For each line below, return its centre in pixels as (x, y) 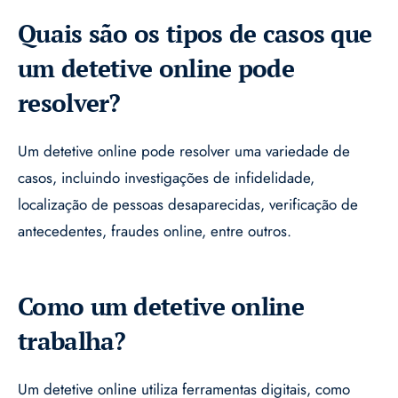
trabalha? (72, 341)
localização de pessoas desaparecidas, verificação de (188, 205)
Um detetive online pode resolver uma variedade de (184, 151)
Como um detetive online (161, 306)
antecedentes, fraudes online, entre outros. (155, 231)
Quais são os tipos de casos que (195, 34)
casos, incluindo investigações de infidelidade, (166, 178)
